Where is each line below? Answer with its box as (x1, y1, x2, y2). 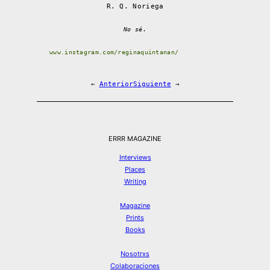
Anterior (99, 80, 133, 88)
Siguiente (133, 80, 171, 88)
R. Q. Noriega (106, 2, 164, 10)
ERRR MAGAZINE (108, 134, 162, 143)
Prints (126, 213, 144, 222)
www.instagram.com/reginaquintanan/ (49, 48, 179, 55)
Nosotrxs (121, 249, 149, 258)
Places (125, 165, 145, 174)
